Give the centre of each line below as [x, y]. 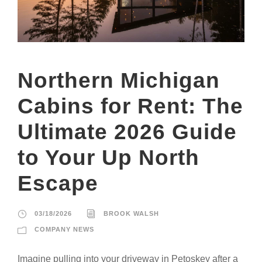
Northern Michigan [119, 81]
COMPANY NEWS [64, 230]
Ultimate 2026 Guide [127, 132]
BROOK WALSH [131, 214]
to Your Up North [108, 158]
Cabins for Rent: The [130, 106]
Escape [58, 184]
